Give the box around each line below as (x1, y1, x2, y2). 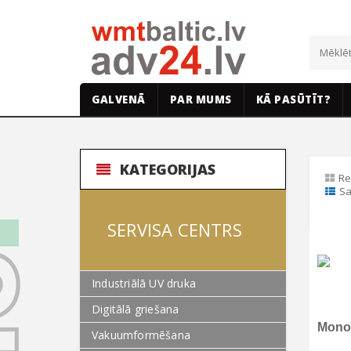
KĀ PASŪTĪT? (255, 92, 331, 107)
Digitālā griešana (92, 302, 179, 317)
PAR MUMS (169, 92, 232, 107)
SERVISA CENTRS (107, 218, 242, 241)
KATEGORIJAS (116, 160, 216, 179)
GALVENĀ (92, 92, 146, 107)
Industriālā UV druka (92, 276, 196, 291)
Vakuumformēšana (92, 327, 190, 342)
